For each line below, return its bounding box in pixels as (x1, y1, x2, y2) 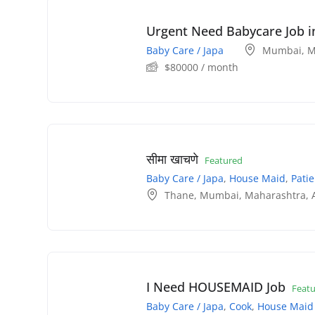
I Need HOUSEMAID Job (146, 278, 285, 295)
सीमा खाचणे (146, 150, 198, 167)
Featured (205, 153, 243, 167)
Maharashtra (245, 188, 306, 202)
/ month (198, 60, 238, 74)
